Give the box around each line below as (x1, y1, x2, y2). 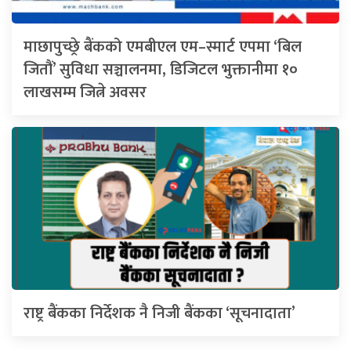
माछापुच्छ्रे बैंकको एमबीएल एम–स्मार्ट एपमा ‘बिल (24, 34, 302, 61)
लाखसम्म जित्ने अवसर (24, 79, 147, 107)
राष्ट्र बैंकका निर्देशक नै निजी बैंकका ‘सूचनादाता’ (24, 300, 295, 327)
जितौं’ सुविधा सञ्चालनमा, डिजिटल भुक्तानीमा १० (24, 56, 298, 84)
